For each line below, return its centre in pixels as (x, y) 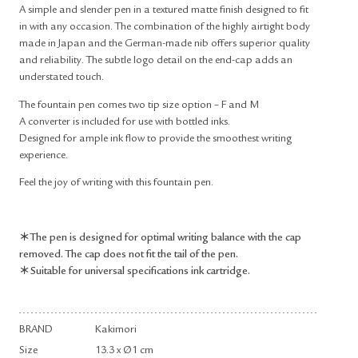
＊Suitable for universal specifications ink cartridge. (135, 272)
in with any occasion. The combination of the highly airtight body (165, 28)
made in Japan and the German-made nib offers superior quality (165, 44)
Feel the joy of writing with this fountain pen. (116, 183)
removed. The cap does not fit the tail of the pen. (129, 255)
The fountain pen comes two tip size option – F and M (139, 105)
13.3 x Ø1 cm (124, 351)
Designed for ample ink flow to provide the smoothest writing (155, 139)
